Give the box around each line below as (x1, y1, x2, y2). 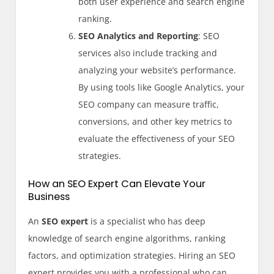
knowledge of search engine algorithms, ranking (28, 232, 226, 244)
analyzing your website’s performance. (78, 64, 237, 76)
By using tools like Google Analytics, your (78, 81, 245, 93)
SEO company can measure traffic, (78, 98, 220, 110)
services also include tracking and (78, 46, 218, 59)
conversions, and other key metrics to (78, 115, 232, 127)
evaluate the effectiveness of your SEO (78, 132, 235, 144)
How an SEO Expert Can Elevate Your (28, 176, 206, 191)
